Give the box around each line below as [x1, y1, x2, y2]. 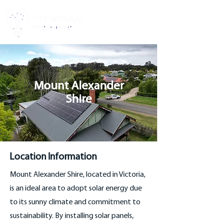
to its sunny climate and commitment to [10, 198, 140, 206]
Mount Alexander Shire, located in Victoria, [10, 171, 145, 179]
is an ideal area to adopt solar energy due [10, 185, 142, 192]
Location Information [10, 152, 97, 162]
